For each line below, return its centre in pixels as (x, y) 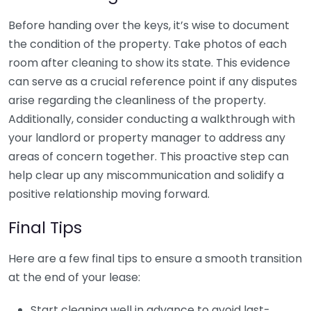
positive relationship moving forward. (109, 194)
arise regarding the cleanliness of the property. (137, 100)
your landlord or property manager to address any (147, 138)
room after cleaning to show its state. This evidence (149, 63)
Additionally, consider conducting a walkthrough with (152, 119)
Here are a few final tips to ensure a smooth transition (155, 259)
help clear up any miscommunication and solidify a (146, 175)
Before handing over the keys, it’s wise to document (149, 25)
